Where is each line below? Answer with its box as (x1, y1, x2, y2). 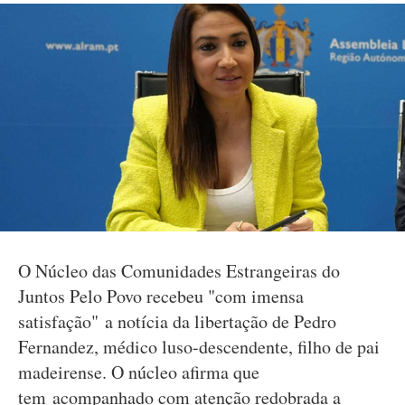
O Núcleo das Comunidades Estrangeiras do (18, 259, 340, 283)
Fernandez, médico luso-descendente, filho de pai (18, 334, 380, 359)
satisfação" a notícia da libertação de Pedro (18, 309, 336, 334)
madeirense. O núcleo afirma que (18, 360, 259, 384)
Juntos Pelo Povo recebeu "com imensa (18, 284, 304, 308)
